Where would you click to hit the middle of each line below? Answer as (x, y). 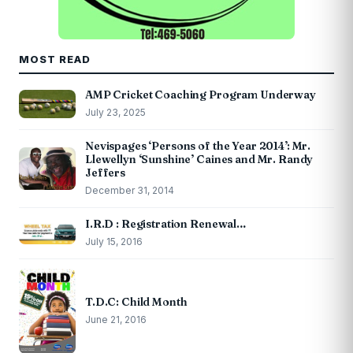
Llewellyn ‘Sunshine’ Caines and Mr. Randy (199, 160)
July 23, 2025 (115, 113)
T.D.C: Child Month (136, 302)
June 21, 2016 (116, 320)
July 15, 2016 (114, 242)
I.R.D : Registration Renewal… (166, 224)
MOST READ (55, 59)
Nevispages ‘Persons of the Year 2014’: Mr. (198, 146)
